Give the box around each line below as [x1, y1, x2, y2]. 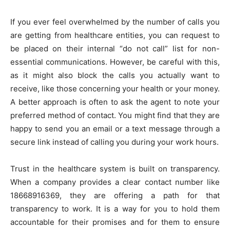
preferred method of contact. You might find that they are [10, 110, 220, 121]
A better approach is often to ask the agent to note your [10, 97, 220, 107]
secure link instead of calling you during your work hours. [10, 137, 219, 147]
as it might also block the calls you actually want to [10, 70, 220, 81]
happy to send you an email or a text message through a [10, 124, 220, 134]
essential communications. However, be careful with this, [10, 57, 220, 67]
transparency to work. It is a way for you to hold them [10, 204, 220, 214]
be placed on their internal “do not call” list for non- [10, 44, 220, 54]
